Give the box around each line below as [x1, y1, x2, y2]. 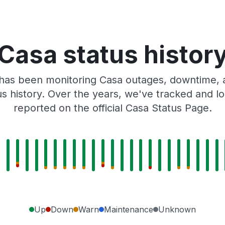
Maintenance [104, 204, 153, 214]
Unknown [158, 204, 196, 214]
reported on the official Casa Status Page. [13, 101, 212, 114]
